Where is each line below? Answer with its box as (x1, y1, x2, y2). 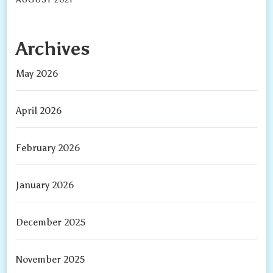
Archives (16, 37, 91, 60)
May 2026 (16, 68, 59, 80)
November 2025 (16, 253, 85, 266)
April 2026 (16, 105, 63, 117)
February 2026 (16, 142, 81, 154)
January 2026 (16, 179, 75, 191)
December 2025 (16, 216, 86, 229)
